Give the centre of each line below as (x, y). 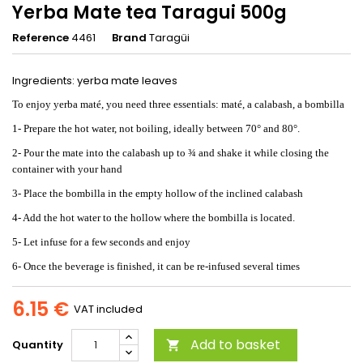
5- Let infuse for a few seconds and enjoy (101, 241)
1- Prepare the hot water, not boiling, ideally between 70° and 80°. (156, 128)
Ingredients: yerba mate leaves (95, 80)
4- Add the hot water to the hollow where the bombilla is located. (154, 217)
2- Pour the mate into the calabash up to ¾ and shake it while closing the (171, 152)
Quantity (38, 344)
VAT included (108, 309)
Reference (41, 37)
